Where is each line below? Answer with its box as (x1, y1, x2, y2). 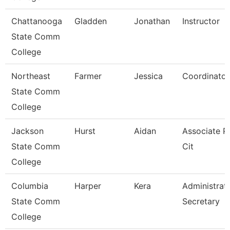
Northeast (11, 71, 50, 81)
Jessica (134, 71, 163, 81)
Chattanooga (11, 16, 62, 26)
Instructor (182, 16, 220, 26)
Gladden (74, 16, 107, 26)
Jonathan (134, 16, 170, 26)
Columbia (11, 181, 48, 191)
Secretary (182, 196, 220, 206)
